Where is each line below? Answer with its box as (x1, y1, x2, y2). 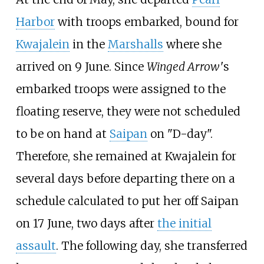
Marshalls (107, 37, 163, 51)
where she (163, 37, 222, 51)
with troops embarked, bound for (54, 14, 239, 29)
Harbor (15, 14, 55, 29)
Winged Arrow (146, 59, 219, 74)
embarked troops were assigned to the (15, 81, 226, 96)
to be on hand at (15, 126, 110, 141)
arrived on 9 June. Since (15, 59, 147, 74)
